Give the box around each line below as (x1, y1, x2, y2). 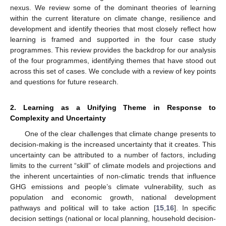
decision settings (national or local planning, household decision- (10, 214, 216, 223)
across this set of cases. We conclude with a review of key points (10, 67, 216, 76)
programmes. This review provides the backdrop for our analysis (10, 46, 216, 54)
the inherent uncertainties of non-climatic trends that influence (10, 172, 216, 181)
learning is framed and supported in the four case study (10, 35, 216, 44)
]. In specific (174, 204, 216, 212)
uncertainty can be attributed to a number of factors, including (10, 151, 216, 159)
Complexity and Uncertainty (10, 114, 106, 123)
